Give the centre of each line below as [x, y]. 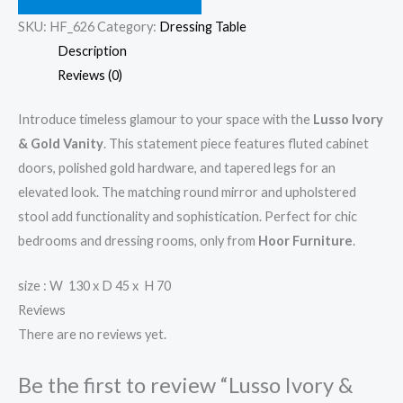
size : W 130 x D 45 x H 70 [94, 286]
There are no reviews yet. [92, 335]
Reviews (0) [90, 75]
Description [92, 50]
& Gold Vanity [61, 143]
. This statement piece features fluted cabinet [236, 143]
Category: [128, 26]
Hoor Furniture [305, 240]
